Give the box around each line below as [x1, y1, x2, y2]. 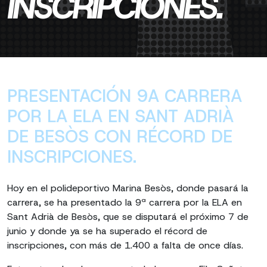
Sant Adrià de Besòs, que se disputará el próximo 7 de [7, 210, 249, 223]
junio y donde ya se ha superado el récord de [7, 225, 207, 237]
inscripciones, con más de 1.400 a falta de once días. [7, 239, 243, 252]
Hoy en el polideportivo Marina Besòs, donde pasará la [7, 182, 249, 194]
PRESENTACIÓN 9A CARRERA [7, 85, 242, 107]
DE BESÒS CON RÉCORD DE [7, 125, 232, 148]
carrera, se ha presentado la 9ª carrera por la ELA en [7, 196, 242, 209]
